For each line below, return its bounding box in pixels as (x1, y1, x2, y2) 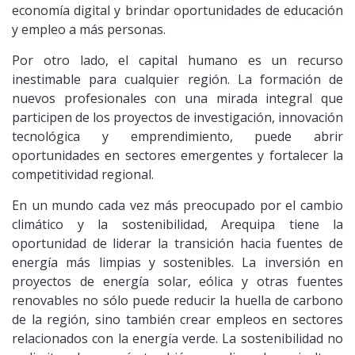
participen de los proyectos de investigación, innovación (12, 108, 343, 126)
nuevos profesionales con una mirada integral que (12, 89, 343, 107)
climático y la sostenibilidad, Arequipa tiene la (12, 215, 343, 233)
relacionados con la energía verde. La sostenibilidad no (12, 329, 343, 347)
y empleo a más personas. (12, 20, 166, 38)
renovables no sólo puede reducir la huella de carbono (12, 291, 343, 309)
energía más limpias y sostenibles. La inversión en (12, 253, 343, 271)
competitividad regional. (12, 165, 154, 183)
